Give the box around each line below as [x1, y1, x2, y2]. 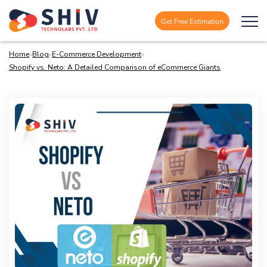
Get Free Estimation [161, 15, 223, 26]
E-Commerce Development [52, 49, 141, 59]
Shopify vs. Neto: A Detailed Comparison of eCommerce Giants [9, 63, 221, 72]
